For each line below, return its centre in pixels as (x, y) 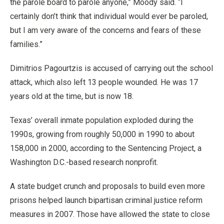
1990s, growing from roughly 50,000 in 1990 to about (102, 134)
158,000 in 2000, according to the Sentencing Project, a (106, 148)
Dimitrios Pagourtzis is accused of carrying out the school (111, 68)
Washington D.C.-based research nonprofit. (84, 162)
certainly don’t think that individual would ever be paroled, (109, 16)
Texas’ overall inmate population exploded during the (102, 120)
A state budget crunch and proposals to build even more (107, 186)
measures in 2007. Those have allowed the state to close (110, 214)
